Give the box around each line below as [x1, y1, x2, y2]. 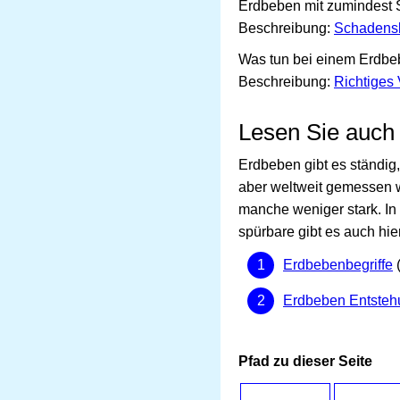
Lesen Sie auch [238, 120, 395, 145]
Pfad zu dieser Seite [238, 354, 372, 369]
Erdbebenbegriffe [283, 257, 393, 272]
